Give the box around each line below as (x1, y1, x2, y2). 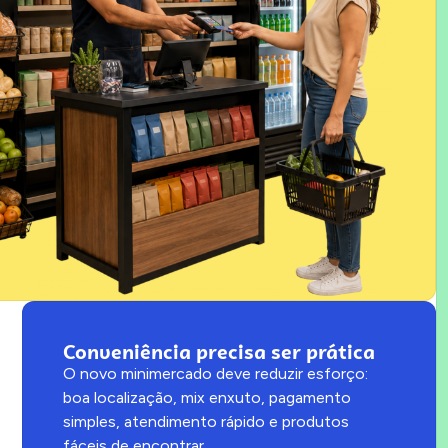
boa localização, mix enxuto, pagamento (63, 387, 352, 407)
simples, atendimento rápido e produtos (63, 411, 350, 431)
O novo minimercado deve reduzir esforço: (63, 363, 369, 383)
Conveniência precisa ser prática (63, 337, 376, 365)
